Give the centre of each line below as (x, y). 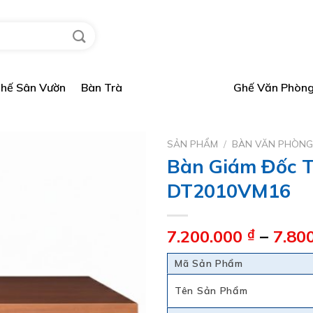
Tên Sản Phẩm (211, 290)
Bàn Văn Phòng (178, 87)
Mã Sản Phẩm (209, 263)
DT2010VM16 (229, 190)
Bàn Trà (102, 87)
